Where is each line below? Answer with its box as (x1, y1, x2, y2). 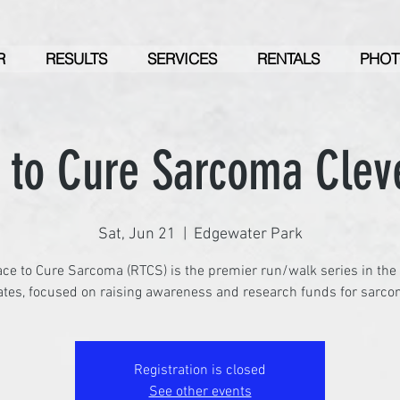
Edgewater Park (193, 225, 303, 244)
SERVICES (147, 49, 217, 68)
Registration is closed (134, 362, 266, 379)
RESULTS (46, 49, 107, 68)
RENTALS (257, 49, 320, 68)
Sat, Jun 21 (97, 225, 176, 244)
